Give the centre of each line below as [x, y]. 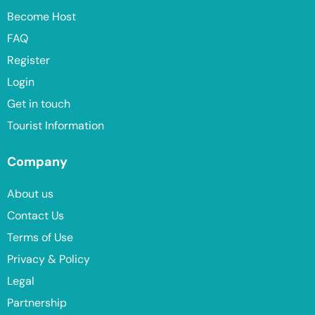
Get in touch [39, 104]
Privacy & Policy [49, 259]
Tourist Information [56, 126]
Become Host [41, 17]
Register [28, 60]
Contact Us [36, 216]
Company [37, 162]
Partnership [37, 303]
